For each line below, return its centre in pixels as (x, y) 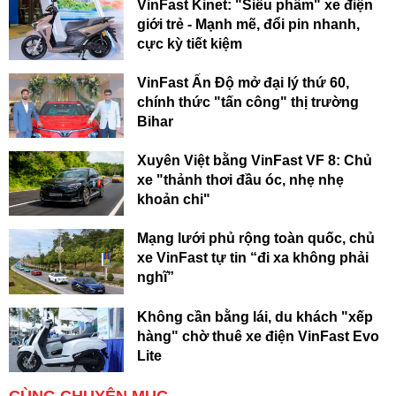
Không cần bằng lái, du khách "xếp (255, 316)
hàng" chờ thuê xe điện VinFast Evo (258, 336)
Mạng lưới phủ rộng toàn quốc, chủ (256, 239)
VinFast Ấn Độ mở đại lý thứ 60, (243, 83)
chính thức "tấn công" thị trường (248, 103)
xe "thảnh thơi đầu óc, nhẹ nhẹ (240, 180)
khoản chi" (174, 200)
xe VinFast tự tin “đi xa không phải (253, 258)
